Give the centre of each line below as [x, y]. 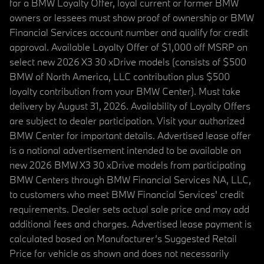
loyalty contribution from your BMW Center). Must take [125, 91]
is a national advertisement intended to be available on [125, 150]
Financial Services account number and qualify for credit [129, 32]
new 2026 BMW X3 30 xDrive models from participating [128, 164]
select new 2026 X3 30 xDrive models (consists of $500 [128, 61]
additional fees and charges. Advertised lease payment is [131, 223]
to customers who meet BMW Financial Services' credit [127, 194]
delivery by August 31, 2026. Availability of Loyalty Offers [130, 105]
